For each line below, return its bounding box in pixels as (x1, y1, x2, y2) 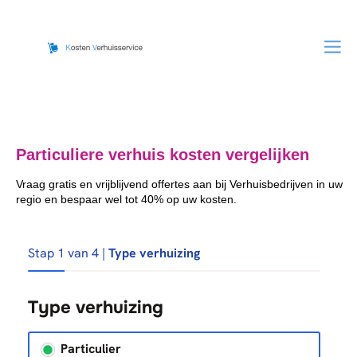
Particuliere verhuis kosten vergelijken (16, 146, 309, 163)
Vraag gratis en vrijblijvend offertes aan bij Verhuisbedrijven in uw (16, 178, 343, 190)
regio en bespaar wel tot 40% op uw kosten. (16, 193, 237, 206)
